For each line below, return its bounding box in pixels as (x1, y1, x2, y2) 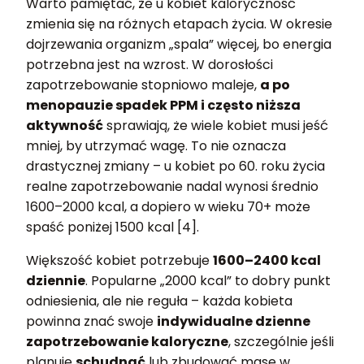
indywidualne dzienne (157, 312, 310, 331)
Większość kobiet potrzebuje (26, 251, 213, 271)
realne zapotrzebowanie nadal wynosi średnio (26, 177, 318, 197)
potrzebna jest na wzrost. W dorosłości (26, 55, 273, 75)
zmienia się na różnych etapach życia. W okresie (26, 15, 332, 34)
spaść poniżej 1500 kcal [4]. (26, 218, 199, 237)
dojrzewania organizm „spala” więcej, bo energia (26, 35, 331, 54)
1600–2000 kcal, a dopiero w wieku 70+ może (26, 197, 310, 217)
